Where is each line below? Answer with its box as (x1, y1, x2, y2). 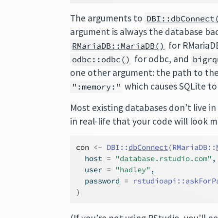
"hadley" (115, 165, 151, 174)
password (76, 176, 125, 185)
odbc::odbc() (72, 54, 131, 65)
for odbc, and (132, 53, 191, 65)
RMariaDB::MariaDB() (72, 40, 165, 51)
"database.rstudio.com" (115, 154, 212, 163)
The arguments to (70, 12, 145, 24)
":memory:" (72, 81, 121, 92)
